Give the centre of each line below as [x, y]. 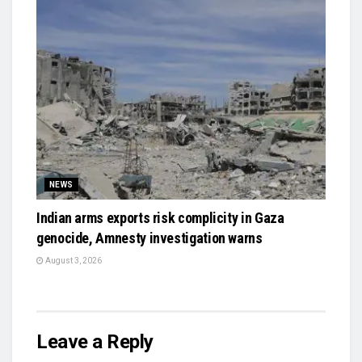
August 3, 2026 [73, 260]
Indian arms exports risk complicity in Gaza [160, 217]
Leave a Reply [95, 341]
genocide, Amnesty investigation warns [149, 238]
